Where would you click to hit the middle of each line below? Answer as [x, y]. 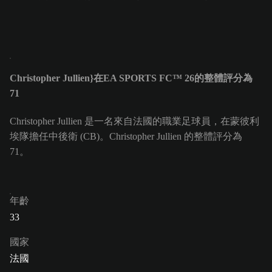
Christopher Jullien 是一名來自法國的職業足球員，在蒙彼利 [134, 121]
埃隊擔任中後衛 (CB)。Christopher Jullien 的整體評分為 [126, 137]
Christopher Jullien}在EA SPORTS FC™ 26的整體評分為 [131, 78]
